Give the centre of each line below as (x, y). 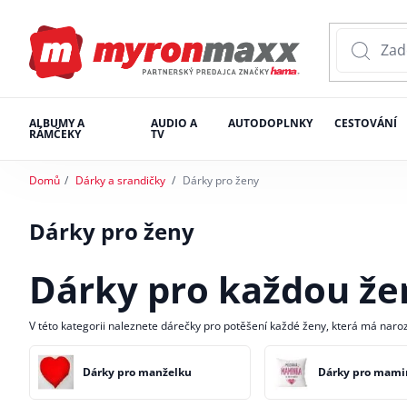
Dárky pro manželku (137, 372)
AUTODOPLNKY (270, 124)
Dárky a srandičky (120, 181)
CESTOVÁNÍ (365, 124)
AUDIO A (174, 124)
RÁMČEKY (55, 134)
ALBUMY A (57, 124)
